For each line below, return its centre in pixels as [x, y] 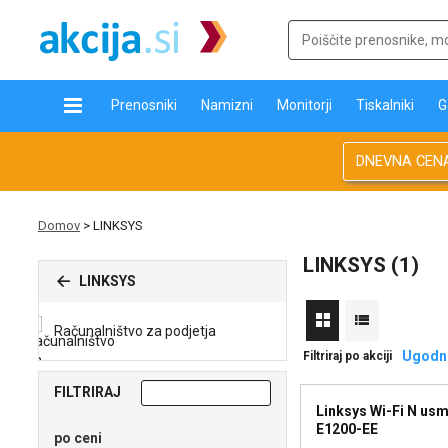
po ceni [78, 438]
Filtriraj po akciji [347, 356]
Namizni [227, 105]
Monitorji [305, 105]
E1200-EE [346, 429]
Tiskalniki [385, 105]
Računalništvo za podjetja [135, 331]
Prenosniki [144, 105]
